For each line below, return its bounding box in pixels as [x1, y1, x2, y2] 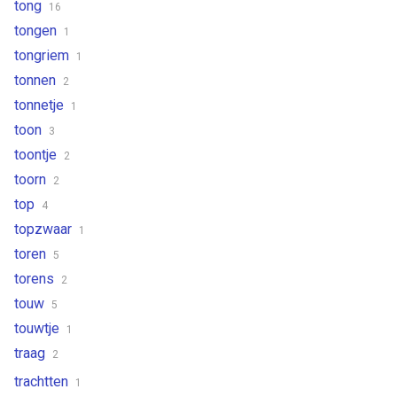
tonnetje [14, 96, 67, 113]
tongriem [14, 46, 73, 64]
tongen [14, 21, 60, 39]
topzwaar [14, 220, 75, 237]
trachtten [14, 372, 72, 390]
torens [14, 269, 58, 287]
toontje [14, 145, 60, 163]
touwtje [14, 319, 63, 337]
